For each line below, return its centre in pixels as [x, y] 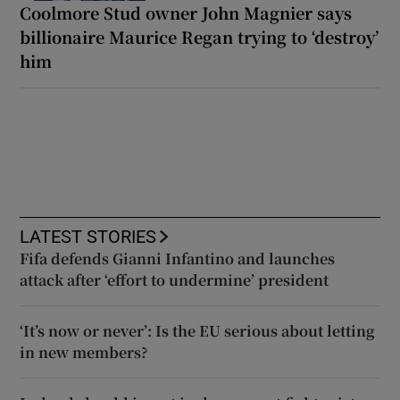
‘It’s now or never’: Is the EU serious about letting [198, 330]
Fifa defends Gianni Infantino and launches [178, 258]
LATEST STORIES [88, 236]
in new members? [84, 352]
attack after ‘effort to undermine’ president [175, 279]
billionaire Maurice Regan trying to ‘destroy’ [200, 36]
